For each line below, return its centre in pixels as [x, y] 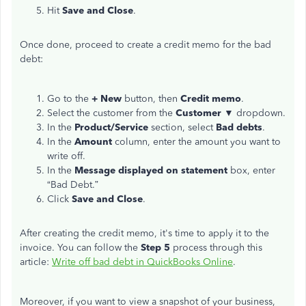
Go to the [69, 99]
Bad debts [239, 127]
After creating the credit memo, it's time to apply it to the [144, 233]
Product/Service [111, 127]
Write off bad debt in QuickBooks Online [142, 262]
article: [36, 262]
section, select [182, 127]
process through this [216, 248]
